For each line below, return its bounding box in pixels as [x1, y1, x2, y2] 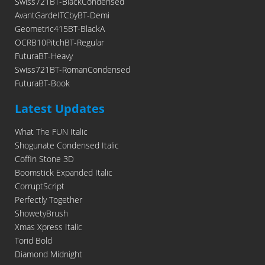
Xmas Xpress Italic [15, 221, 82, 233]
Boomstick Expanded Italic [15, 167, 112, 179]
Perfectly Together [15, 194, 82, 206]
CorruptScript [15, 180, 64, 192]
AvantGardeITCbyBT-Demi [15, 9, 109, 21]
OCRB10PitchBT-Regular [15, 37, 104, 49]
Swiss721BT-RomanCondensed [15, 64, 130, 76]
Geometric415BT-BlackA [15, 23, 105, 35]
